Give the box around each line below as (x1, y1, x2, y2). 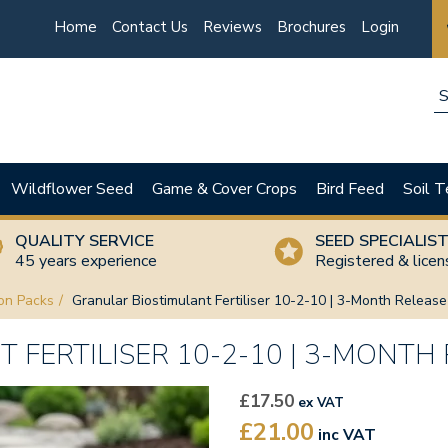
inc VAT (314, 424, 376, 446)
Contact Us (112, 17, 188, 37)
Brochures (277, 17, 346, 37)
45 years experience (15, 250, 157, 272)
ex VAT (294, 394, 344, 412)
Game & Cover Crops (152, 178, 297, 200)
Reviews (203, 17, 262, 37)
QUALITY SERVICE (15, 230, 154, 252)
